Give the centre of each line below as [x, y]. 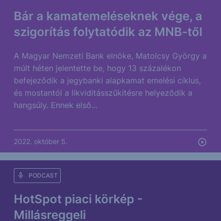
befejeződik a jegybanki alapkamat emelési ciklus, [107, 80]
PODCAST [43, 175]
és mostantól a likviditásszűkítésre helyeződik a [103, 93]
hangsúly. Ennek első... [55, 105]
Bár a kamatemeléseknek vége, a [108, 16]
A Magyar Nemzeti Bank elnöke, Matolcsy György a [110, 56]
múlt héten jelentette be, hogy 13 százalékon [97, 68]
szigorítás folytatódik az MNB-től [108, 32]
